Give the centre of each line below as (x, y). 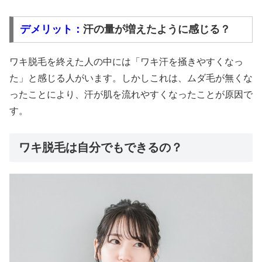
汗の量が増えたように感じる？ (156, 30)
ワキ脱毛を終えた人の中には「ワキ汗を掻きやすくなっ (126, 62)
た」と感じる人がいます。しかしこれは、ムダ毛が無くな (131, 78)
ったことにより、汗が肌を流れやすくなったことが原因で (131, 95)
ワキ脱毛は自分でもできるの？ (101, 148)
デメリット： (51, 30)
